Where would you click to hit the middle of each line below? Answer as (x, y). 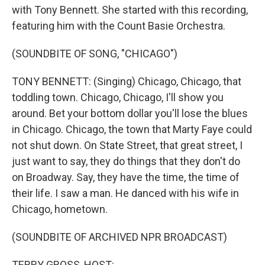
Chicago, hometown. (60, 209)
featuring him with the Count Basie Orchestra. (119, 26)
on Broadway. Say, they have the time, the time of (126, 177)
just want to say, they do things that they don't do (126, 161)
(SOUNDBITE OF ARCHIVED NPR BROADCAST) (119, 237)
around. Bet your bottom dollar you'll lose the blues (130, 113)
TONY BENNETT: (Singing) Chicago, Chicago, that (127, 81)
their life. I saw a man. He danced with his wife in (125, 193)
